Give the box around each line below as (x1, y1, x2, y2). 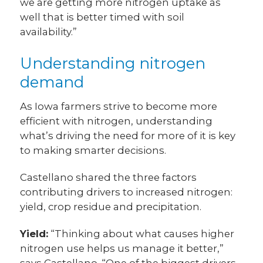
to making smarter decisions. (20, 144, 167, 157)
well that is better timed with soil (20, 11, 185, 23)
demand (20, 73, 85, 92)
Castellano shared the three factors (20, 171, 197, 184)
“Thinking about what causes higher (48, 228, 235, 240)
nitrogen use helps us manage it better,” (20, 242, 224, 255)
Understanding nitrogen (20, 54, 206, 73)
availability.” (20, 25, 77, 38)
